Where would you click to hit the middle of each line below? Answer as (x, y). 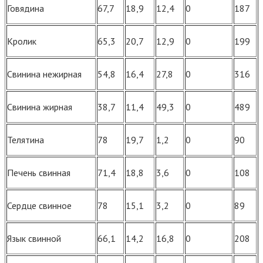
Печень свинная (39, 173)
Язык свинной (34, 239)
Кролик (22, 41)
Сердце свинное (39, 206)
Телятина (26, 140)
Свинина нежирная (44, 74)
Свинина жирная (40, 107)
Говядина (26, 9)
